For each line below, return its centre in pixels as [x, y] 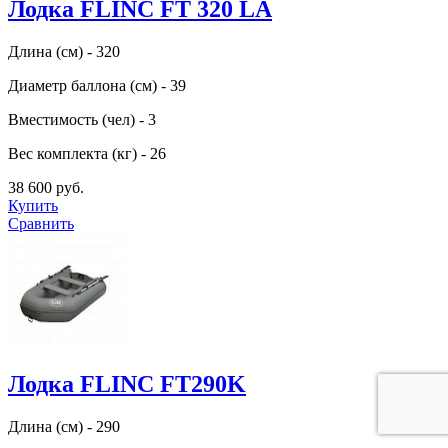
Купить [33, 205]
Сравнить [41, 223]
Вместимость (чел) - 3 [82, 119]
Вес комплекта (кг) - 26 [87, 153]
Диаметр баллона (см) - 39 [97, 85]
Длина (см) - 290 [64, 426]
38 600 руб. [46, 187]
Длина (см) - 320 [64, 51]
